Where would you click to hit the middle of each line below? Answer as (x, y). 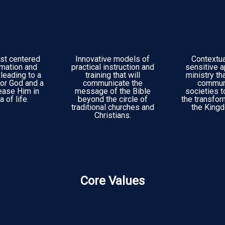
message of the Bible (113, 91)
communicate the (113, 83)
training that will (113, 75)
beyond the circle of (113, 99)
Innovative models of (113, 59)
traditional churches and (113, 107)
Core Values (113, 181)
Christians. (113, 115)
